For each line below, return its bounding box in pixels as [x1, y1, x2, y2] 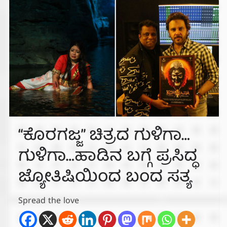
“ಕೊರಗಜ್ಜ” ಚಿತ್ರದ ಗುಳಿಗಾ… [18, 122, 190, 151]
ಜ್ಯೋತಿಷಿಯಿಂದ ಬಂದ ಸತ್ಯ [18, 164, 191, 193]
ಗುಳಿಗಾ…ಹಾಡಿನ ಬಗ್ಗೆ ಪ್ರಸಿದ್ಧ [18, 143, 197, 172]
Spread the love [18, 196, 79, 208]
